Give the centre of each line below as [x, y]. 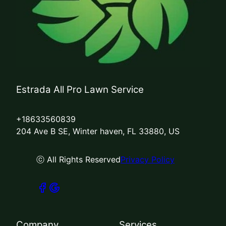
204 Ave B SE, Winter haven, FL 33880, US [98, 131]
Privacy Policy [148, 159]
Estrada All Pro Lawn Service [80, 89]
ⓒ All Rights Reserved [78, 159]
